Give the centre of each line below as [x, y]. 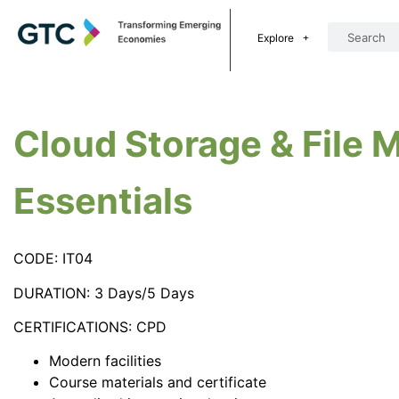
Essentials [103, 201]
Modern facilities [105, 361]
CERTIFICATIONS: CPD [90, 327]
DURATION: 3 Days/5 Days [104, 293]
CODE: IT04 [55, 259]
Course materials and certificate [158, 383]
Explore [275, 38]
